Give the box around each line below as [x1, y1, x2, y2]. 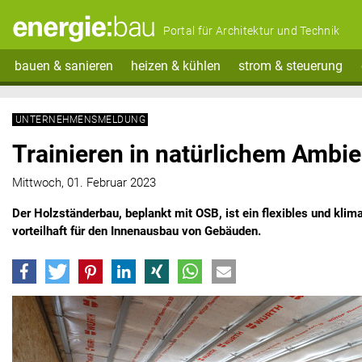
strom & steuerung [238, 57, 343, 74]
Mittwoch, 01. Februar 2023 [12, 175, 156, 191]
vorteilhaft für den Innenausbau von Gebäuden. [12, 224, 261, 239]
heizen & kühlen [130, 57, 221, 74]
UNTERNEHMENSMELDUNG [15, 113, 146, 125]
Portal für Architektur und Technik [162, 24, 340, 38]
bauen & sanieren [14, 57, 113, 74]
